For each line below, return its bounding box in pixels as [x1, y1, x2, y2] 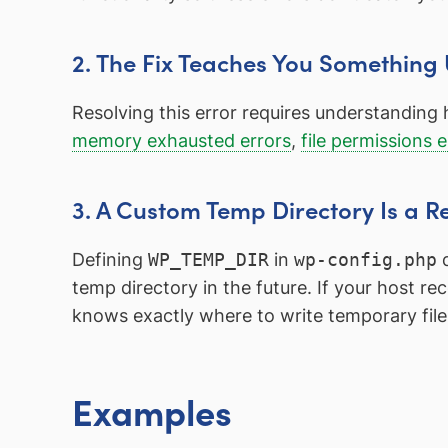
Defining [72, 248, 148, 270]
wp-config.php [294, 248, 437, 270]
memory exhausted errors [72, 130, 291, 152]
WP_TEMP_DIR [148, 248, 269, 270]
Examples [72, 385, 232, 435]
